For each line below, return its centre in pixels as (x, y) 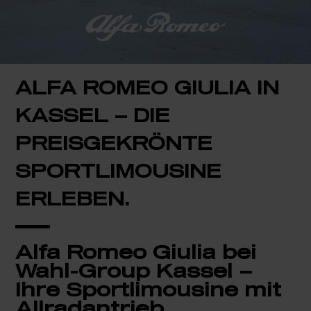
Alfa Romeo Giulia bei (136, 253)
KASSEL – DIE (93, 118)
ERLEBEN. (73, 201)
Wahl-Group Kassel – (134, 272)
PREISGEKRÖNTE (114, 145)
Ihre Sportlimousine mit (149, 291)
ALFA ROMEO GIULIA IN (148, 90)
